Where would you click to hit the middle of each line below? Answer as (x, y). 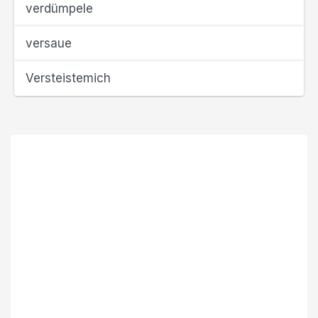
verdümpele (59, 9)
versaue (49, 43)
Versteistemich (68, 78)
